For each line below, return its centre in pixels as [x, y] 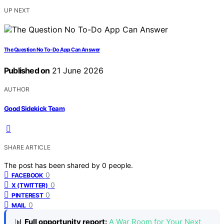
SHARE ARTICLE [27, 147]
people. [121, 165]
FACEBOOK [27, 175]
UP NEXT [17, 10]
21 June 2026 [77, 71]
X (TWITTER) [30, 185]
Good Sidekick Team [34, 108]
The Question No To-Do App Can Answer [52, 50]
